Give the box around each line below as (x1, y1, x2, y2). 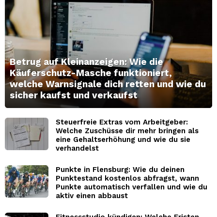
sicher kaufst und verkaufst (10, 89, 138, 101)
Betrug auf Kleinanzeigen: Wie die (10, 56, 163, 67)
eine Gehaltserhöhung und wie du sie (56, 135, 190, 144)
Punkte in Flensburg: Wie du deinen (56, 165, 185, 174)
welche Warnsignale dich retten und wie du (10, 78, 206, 90)
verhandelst (56, 143, 99, 153)
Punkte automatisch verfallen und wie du (56, 182, 207, 191)
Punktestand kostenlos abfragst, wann (56, 173, 199, 183)
